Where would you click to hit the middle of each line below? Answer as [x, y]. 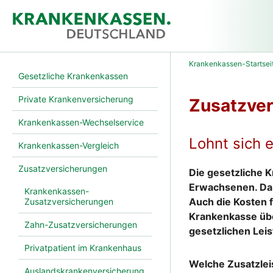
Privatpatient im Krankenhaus [83, 248]
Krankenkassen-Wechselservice [81, 122]
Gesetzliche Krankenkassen [73, 76]
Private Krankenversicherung [76, 99]
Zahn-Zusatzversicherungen [81, 225]
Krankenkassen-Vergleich [69, 146]
